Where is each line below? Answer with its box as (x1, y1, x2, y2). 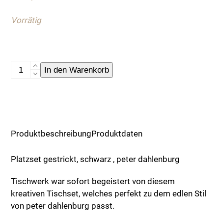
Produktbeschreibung (11, 129, 92, 138)
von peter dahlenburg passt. (11, 201, 115, 211)
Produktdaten (91, 129, 143, 138)
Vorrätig (11, 15, 42, 25)
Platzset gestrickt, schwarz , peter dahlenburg (11, 154, 180, 164)
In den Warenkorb (44, 65, 110, 75)
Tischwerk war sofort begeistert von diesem (11, 176, 175, 186)
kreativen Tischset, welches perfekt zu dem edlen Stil (11, 189, 207, 198)
